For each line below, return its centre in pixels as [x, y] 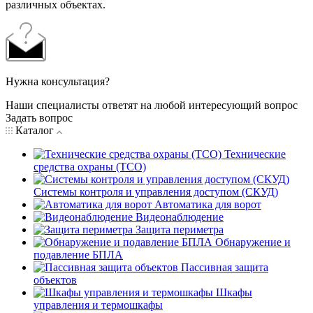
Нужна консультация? [58, 81]
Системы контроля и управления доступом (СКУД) [156, 191]
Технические [255, 154]
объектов [55, 279]
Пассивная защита [225, 267]
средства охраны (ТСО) [90, 166]
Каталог [35, 130]
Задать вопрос [39, 117]
